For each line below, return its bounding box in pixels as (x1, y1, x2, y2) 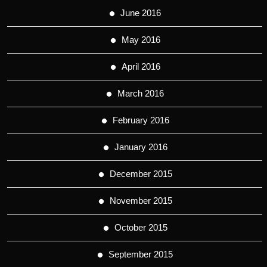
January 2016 (114, 141, 167, 152)
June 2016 (120, 7, 161, 18)
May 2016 (121, 34, 160, 45)
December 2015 (109, 168, 172, 179)
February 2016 (112, 114, 169, 125)
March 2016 (117, 88, 164, 98)
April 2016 (121, 61, 160, 72)
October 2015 (114, 222, 167, 232)
